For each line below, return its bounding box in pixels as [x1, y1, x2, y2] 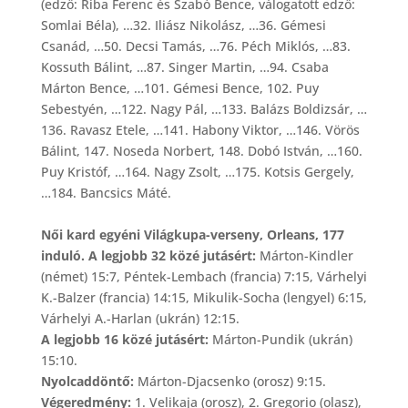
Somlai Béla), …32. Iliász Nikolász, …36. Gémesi [40, 15, 326, 34]
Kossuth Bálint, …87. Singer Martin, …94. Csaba [40, 57, 329, 76]
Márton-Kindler [255, 246, 353, 264]
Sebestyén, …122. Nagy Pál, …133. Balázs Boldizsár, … [40, 99, 367, 117]
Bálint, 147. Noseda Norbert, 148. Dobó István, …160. [40, 141, 362, 159]
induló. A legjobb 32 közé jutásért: [40, 246, 256, 264]
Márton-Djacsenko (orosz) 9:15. [133, 372, 326, 390]
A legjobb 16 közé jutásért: [40, 330, 209, 348]
